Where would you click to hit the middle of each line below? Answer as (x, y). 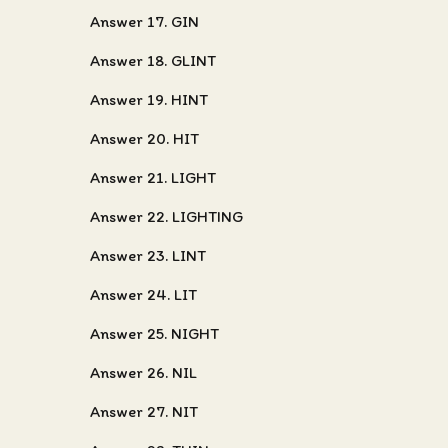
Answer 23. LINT (148, 255)
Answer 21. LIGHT (153, 177)
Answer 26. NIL (143, 372)
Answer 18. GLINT (153, 60)
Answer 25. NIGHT (154, 333)
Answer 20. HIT (144, 138)
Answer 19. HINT (149, 99)
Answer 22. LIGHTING (166, 216)
